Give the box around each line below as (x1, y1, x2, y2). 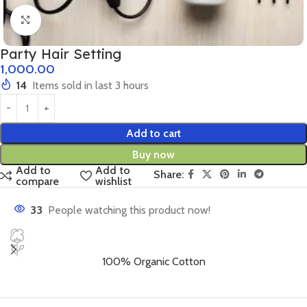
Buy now (132, 147, 175, 161)
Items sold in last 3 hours (32, 78, 149, 92)
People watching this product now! (48, 203, 210, 217)
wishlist (95, 174, 132, 188)
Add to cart (126, 126, 181, 140)
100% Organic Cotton (101, 254, 206, 268)
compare (16, 174, 60, 188)
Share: (153, 167, 184, 181)
